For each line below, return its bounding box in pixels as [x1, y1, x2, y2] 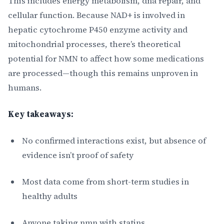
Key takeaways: [8, 108, 73, 120]
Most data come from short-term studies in [22, 175, 189, 187]
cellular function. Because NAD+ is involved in [8, 9, 185, 21]
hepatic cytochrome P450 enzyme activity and [8, 23, 187, 35]
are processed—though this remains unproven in [8, 67, 198, 79]
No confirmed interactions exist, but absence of [22, 134, 206, 146]
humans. [8, 81, 41, 93]
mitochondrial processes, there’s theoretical [8, 38, 180, 50]
